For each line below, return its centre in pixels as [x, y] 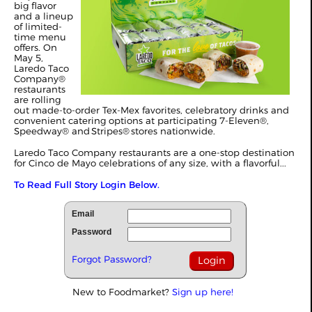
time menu [40, 37]
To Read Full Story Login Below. [87, 185]
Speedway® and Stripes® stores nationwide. [115, 131]
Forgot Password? [112, 259]
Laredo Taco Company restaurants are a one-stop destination [154, 153]
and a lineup [44, 16]
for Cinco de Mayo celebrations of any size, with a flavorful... [150, 163]
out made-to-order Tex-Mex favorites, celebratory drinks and [151, 110]
